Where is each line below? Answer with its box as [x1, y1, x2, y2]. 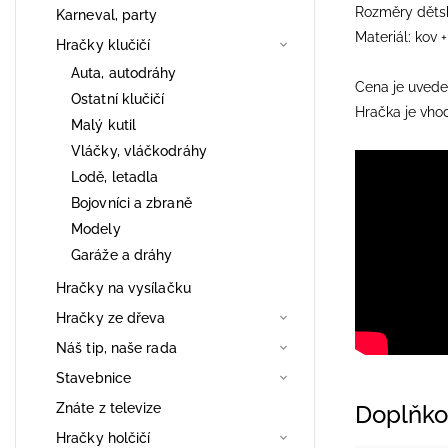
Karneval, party [56, 6, 158, 23]
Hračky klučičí [56, 36, 151, 53]
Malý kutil [71, 116, 136, 133]
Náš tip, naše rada [56, 339, 177, 356]
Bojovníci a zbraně [71, 194, 192, 211]
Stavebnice [56, 369, 131, 386]
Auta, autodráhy [71, 64, 177, 81]
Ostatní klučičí [71, 90, 165, 107]
